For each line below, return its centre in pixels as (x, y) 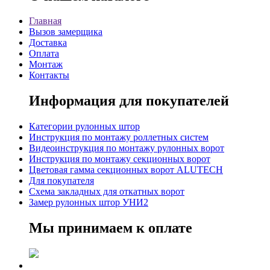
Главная (45, 21)
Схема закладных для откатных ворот (107, 192)
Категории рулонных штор (84, 127)
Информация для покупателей (129, 101)
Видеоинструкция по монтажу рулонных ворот (127, 148)
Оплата (44, 54)
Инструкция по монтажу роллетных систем (119, 137)
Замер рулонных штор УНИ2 (89, 202)
